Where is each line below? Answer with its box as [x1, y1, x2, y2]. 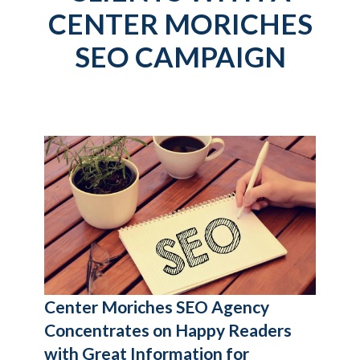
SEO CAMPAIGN [74, 39, 286, 73]
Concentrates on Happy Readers [44, 319, 292, 340]
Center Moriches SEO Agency [44, 296, 269, 317]
